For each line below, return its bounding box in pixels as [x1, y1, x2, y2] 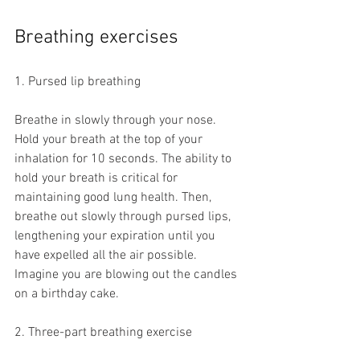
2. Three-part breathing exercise [14, 325, 192, 342]
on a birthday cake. [14, 286, 122, 303]
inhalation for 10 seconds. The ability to [14, 151, 235, 168]
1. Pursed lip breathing [14, 74, 141, 91]
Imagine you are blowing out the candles [14, 267, 240, 284]
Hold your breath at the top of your [14, 132, 206, 149]
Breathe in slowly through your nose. [14, 112, 219, 129]
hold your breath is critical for [14, 170, 181, 187]
